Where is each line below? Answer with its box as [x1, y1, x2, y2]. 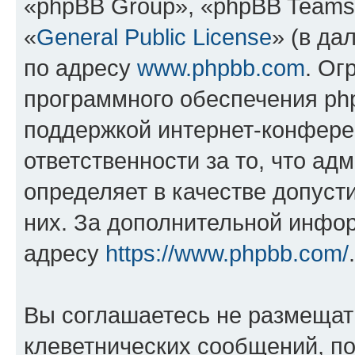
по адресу [24, 55, 137, 81]
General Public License [36, 24, 272, 50]
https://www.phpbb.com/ [105, 240, 349, 266]
